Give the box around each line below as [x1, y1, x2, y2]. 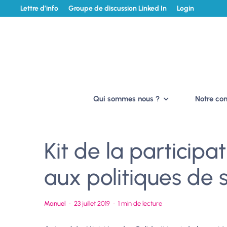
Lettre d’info [20, 4, 58, 13]
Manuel [44, 200, 66, 207]
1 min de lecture [118, 200, 162, 207]
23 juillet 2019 [74, 200, 110, 207]
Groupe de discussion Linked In [68, 4, 167, 13]
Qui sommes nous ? [93, 94, 160, 103]
